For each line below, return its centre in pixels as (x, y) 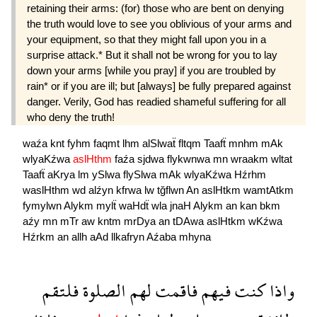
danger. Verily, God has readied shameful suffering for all (156, 102)
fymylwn (43, 206)
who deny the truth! (71, 117)
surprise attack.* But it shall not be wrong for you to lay (152, 55)
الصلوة (102, 291)
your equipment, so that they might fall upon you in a (146, 40)
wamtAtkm (269, 190)
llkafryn (129, 237)
